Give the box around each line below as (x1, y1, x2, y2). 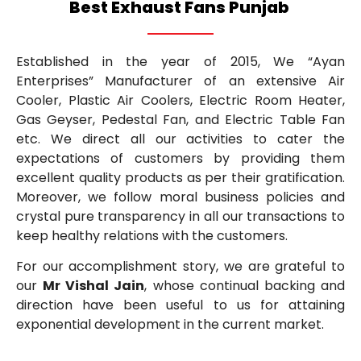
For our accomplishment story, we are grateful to (16, 257, 345, 276)
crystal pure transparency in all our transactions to (16, 207, 345, 226)
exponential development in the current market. (16, 315, 324, 334)
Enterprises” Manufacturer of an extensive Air (16, 72, 345, 90)
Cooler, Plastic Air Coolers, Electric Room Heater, (16, 91, 345, 110)
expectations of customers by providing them (16, 149, 345, 168)
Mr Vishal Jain (43, 276, 145, 296)
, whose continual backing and (144, 276, 346, 296)
